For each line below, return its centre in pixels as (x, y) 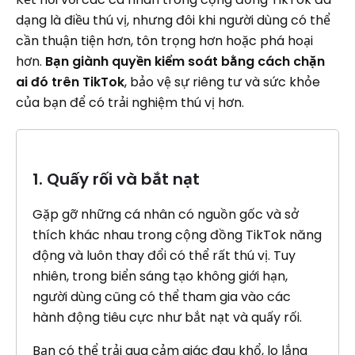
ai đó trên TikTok (70, 82)
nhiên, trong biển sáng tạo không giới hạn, (160, 276)
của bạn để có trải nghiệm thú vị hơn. (130, 103)
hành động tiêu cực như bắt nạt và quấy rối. (167, 317)
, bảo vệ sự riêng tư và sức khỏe (222, 82)
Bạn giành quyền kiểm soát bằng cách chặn (185, 61)
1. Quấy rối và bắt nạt (116, 179)
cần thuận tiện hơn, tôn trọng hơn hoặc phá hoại (164, 41)
